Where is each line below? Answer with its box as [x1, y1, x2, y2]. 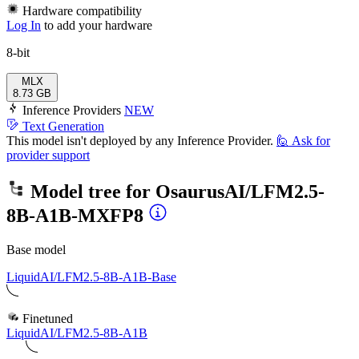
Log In [6, 18, 41, 32]
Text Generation [22, 119, 104, 133]
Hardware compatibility [22, 3, 142, 18]
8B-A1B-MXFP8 [6, 204, 143, 226]
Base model [6, 242, 66, 256]
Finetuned [19, 311, 73, 325]
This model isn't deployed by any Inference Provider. [6, 133, 273, 147]
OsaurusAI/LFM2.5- [155, 180, 325, 202]
